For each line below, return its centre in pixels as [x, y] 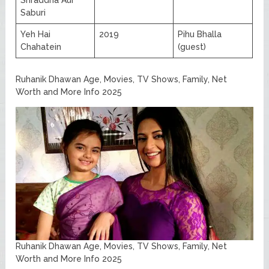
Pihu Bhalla [200, 34]
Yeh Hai [36, 34]
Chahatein [41, 47]
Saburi [33, 12]
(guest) [192, 47]
